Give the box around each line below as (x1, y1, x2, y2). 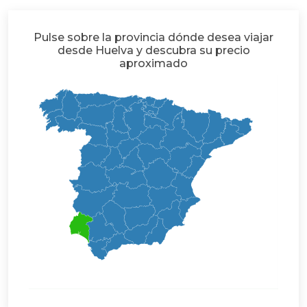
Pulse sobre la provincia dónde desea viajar (34, 30, 273, 44)
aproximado (119, 56, 188, 70)
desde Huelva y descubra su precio (57, 43, 250, 57)
